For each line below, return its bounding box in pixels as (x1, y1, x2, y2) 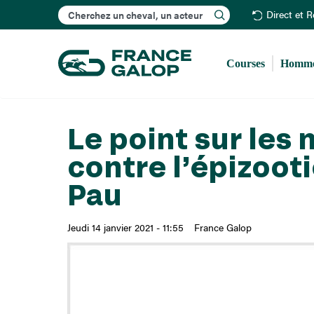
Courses (226, 57, 266, 69)
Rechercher (143, 1, 200, 18)
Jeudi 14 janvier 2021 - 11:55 (67, 220, 184, 235)
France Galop (193, 220, 252, 235)
